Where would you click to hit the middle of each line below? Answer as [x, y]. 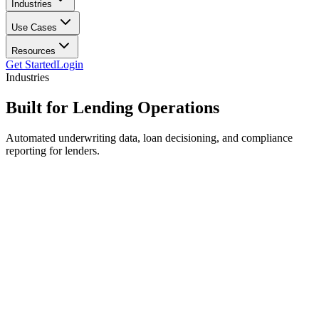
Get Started [31, 65]
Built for [37, 108]
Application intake [60, 226]
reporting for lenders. [53, 150]
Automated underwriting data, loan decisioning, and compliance [149, 137]
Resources [33, 51]
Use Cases [34, 28]
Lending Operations [146, 108]
